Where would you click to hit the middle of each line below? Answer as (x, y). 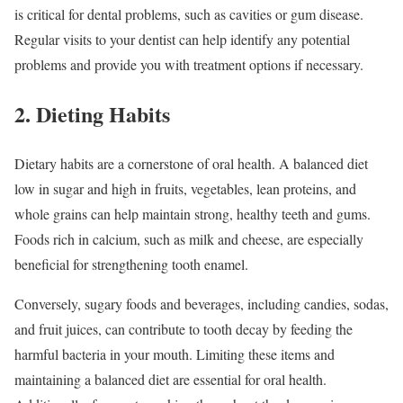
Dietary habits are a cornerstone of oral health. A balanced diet (191, 163)
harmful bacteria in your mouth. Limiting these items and (175, 354)
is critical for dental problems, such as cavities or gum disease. (189, 13)
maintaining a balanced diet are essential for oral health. (170, 379)
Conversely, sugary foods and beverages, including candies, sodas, (201, 303)
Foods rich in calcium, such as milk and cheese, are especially (189, 238)
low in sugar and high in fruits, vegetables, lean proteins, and (185, 188)
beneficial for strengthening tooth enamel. (134, 264)
